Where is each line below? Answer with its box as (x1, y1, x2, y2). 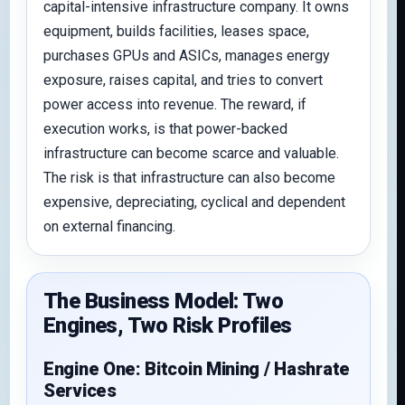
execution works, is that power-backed (43, 120, 287, 137)
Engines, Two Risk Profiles (43, 313, 292, 338)
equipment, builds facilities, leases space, (43, 23, 309, 40)
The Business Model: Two (43, 288, 284, 314)
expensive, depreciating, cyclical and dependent (43, 193, 345, 211)
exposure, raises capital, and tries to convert (43, 71, 323, 89)
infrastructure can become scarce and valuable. (43, 145, 339, 162)
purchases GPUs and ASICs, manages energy (43, 47, 330, 64)
